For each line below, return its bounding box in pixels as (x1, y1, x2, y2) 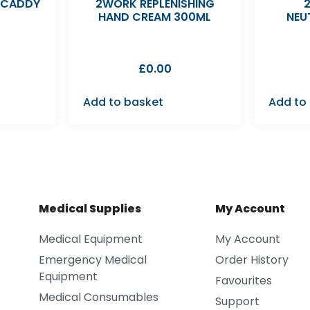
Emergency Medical (38, 251, 147, 268)
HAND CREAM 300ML (98, 8, 212, 25)
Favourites (215, 272, 272, 289)
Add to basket (82, 93, 163, 110)
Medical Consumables (38, 289, 158, 305)
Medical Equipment (38, 230, 143, 247)
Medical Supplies (38, 200, 141, 217)
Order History (215, 251, 289, 268)
